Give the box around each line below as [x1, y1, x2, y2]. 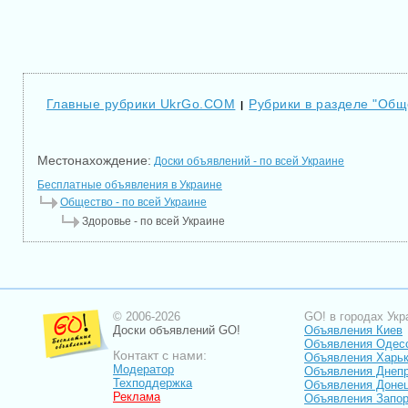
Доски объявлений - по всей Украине [153, 155, 344, 168]
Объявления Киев [304, 323, 403, 337]
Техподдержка [113, 376, 192, 390]
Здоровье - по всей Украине [81, 215, 225, 228]
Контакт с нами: [113, 348, 207, 362]
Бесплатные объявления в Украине [36, 178, 222, 191]
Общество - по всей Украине [59, 196, 207, 209]
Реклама [113, 390, 160, 403]
